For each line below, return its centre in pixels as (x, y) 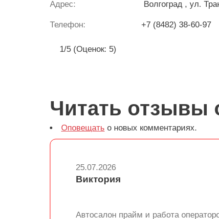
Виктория (98, 179)
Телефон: (68, 25)
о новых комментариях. (151, 128)
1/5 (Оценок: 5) (87, 49)
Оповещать (83, 128)
